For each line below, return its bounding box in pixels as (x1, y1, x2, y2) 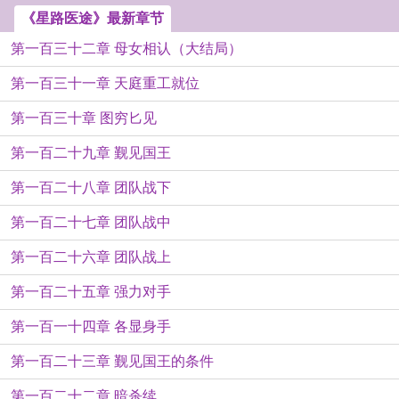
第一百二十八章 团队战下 (11, 180, 171, 195)
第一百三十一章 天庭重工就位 (11, 76, 199, 91)
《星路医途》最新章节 (21, 11, 164, 26)
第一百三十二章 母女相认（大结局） (11, 41, 242, 56)
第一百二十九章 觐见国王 (11, 145, 171, 160)
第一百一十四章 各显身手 (11, 319, 171, 334)
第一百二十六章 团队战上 (11, 249, 171, 265)
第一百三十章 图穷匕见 (11, 110, 157, 126)
